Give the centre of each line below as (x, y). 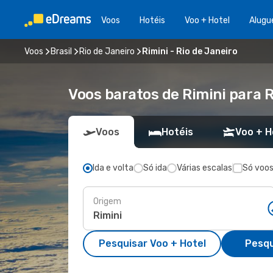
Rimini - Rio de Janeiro (190, 51)
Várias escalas (204, 168)
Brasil (61, 51)
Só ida (155, 168)
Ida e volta (113, 168)
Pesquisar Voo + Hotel (152, 243)
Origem (107, 201)
